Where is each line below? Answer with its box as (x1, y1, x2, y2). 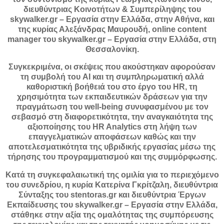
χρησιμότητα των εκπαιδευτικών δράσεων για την (16, 92, 207, 101)
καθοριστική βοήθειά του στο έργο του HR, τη (26, 82, 197, 91)
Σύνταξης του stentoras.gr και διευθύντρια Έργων (18, 190, 206, 199)
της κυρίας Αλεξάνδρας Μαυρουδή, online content (17, 24, 206, 33)
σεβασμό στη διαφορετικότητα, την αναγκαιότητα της (11, 112, 213, 121)
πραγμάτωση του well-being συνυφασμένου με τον (15, 102, 208, 111)
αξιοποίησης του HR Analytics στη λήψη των (27, 122, 197, 131)
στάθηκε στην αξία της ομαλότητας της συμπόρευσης (10, 210, 213, 219)
